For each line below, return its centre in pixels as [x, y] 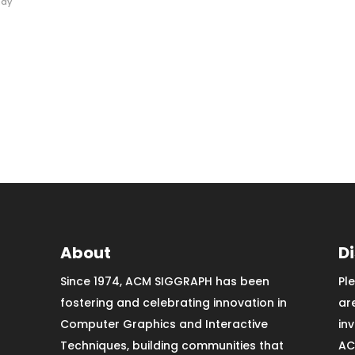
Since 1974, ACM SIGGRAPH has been [164, 282]
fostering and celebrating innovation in [173, 303]
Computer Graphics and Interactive [164, 324]
